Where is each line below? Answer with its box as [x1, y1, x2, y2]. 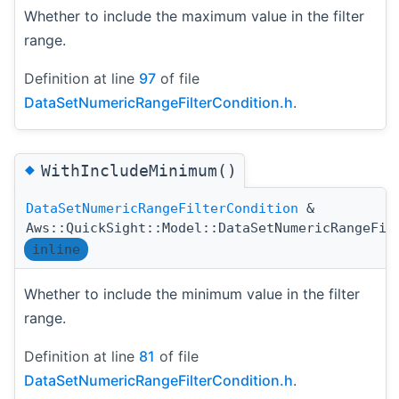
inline [32, 240, 80, 257]
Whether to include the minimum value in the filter [24, 284, 360, 303]
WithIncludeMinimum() [41, 160, 237, 180]
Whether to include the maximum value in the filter [24, 6, 364, 25]
